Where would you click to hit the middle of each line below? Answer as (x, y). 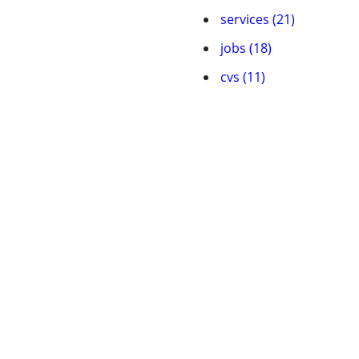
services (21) (258, 19)
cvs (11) (243, 77)
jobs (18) (246, 48)
